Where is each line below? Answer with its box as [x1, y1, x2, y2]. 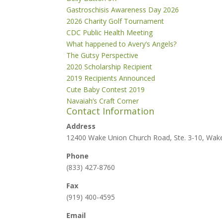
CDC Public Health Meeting [66, 28, 153, 37]
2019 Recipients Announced [66, 73, 156, 83]
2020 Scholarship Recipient [66, 62, 153, 71]
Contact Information [66, 105, 155, 117]
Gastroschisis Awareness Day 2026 [66, 5, 179, 14]
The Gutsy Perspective [66, 51, 139, 60]
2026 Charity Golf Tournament [66, 16, 165, 26]
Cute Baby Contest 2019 [66, 85, 145, 94]
